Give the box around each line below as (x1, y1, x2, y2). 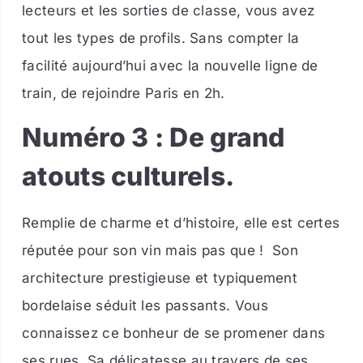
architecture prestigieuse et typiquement (22, 270, 297, 287)
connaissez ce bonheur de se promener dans (22, 325, 326, 342)
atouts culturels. (22, 160, 235, 193)
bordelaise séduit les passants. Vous (22, 297, 268, 314)
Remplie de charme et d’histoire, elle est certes (22, 215, 340, 232)
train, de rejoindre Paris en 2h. (22, 84, 225, 101)
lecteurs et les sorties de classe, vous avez (22, 2, 315, 19)
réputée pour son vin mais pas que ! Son (22, 242, 298, 259)
